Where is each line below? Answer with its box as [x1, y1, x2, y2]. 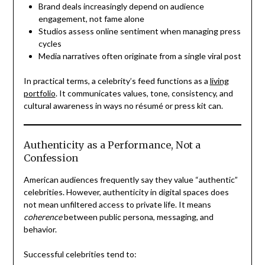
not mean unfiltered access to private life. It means [23, 199, 211, 209]
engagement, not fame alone [38, 14, 144, 24]
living [209, 76, 229, 86]
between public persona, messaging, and [62, 212, 214, 222]
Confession [23, 152, 78, 164]
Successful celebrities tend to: [23, 249, 137, 259]
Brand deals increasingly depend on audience [38, 1, 204, 11]
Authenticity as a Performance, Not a [23, 139, 201, 151]
